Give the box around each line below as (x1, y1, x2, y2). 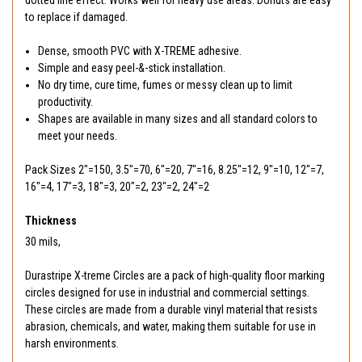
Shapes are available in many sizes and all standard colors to (38, 112, 318, 126)
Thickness (25, 214, 77, 228)
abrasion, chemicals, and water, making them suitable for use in (25, 320, 316, 334)
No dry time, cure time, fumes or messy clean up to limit (38, 78, 293, 92)
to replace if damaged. (25, 11, 128, 24)
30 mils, (25, 235, 61, 249)
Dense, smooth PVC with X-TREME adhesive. (38, 44, 242, 58)
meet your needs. (38, 129, 118, 143)
